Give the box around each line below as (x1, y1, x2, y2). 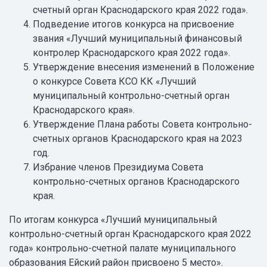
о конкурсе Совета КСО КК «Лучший (33, 76, 196, 87)
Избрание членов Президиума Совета (33, 162, 203, 173)
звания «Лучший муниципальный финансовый (33, 33, 242, 44)
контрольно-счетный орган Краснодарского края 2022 (9, 228, 252, 240)
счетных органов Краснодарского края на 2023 (33, 133, 243, 144)
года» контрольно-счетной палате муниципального (9, 243, 236, 254)
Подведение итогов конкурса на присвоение (33, 18, 234, 30)
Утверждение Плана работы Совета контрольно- (33, 119, 252, 130)
